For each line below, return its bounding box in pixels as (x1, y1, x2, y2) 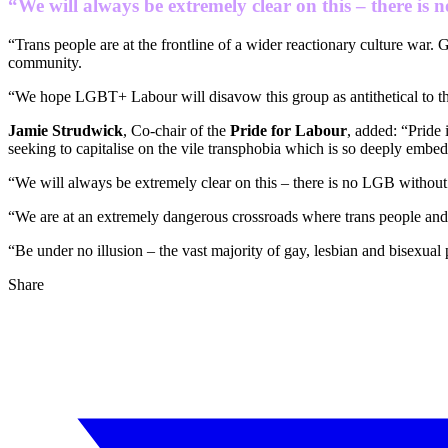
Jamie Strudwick (8, 121, 123, 139)
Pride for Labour (230, 121, 347, 139)
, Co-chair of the (123, 121, 230, 139)
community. (8, 53, 82, 71)
